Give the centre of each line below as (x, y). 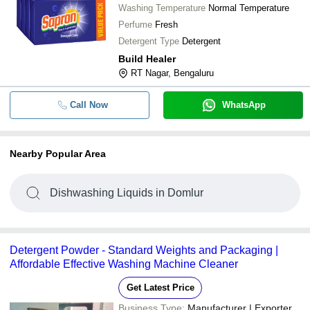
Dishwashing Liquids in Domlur (127, 193)
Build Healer (147, 59)
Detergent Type (149, 41)
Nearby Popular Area (58, 154)
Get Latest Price (160, 288)
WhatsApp (244, 105)
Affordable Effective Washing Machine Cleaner (124, 264)
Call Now (89, 105)
